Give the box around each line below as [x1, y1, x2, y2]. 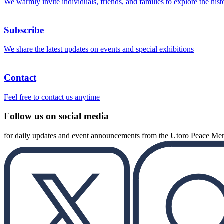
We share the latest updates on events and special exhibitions [4, 45, 194, 54]
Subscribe [4, 24, 44, 35]
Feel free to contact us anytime [4, 92, 100, 101]
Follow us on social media [4, 111, 109, 122]
